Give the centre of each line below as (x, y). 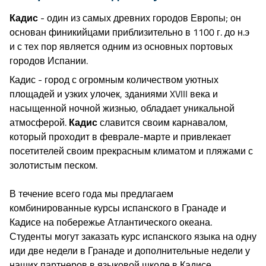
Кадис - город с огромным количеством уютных (114, 79)
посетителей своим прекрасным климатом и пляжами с (131, 151)
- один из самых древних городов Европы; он (140, 18)
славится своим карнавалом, (163, 122)
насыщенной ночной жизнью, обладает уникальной (122, 108)
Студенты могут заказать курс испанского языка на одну (133, 236)
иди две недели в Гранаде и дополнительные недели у (130, 250)
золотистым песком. (53, 165)
